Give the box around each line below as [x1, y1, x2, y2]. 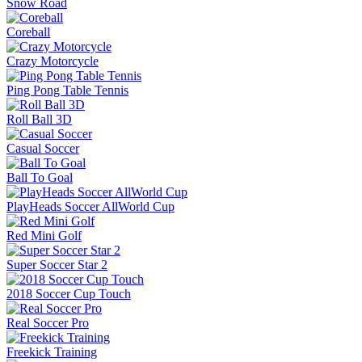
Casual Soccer [6, 141, 79, 156]
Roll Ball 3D [6, 112, 72, 127]
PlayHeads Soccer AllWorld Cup [6, 200, 175, 214]
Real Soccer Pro [6, 316, 89, 330]
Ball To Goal [6, 170, 73, 185]
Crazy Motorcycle [6, 54, 99, 69]
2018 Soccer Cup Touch [6, 287, 131, 301]
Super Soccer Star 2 [6, 258, 107, 272]
